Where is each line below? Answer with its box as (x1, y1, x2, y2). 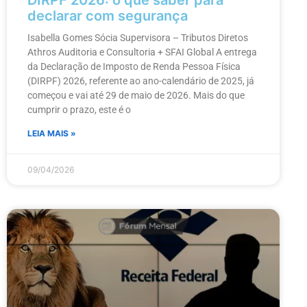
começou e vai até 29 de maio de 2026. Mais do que (27, 90, 245, 101)
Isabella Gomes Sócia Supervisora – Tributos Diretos (27, 32, 248, 44)
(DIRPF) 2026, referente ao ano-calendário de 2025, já (27, 75, 254, 87)
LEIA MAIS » (27, 128, 76, 139)
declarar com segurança (27, 8, 188, 25)
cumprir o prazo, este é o (27, 104, 131, 116)
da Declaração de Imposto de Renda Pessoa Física (27, 61, 241, 73)
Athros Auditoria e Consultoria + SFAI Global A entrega (27, 47, 257, 58)
